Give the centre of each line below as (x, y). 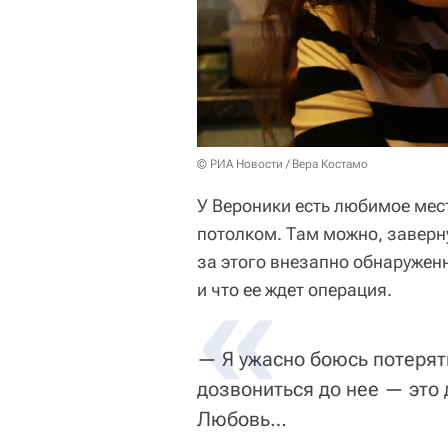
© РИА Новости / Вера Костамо (282, 164)
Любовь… (242, 419)
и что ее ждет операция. (294, 290)
